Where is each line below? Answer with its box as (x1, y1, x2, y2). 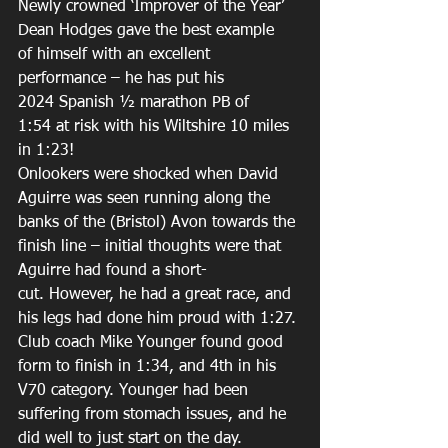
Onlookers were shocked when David (18, 167, 283, 183)
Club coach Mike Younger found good (18, 335, 288, 351)
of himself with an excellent (18, 47, 215, 63)
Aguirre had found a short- (18, 263, 207, 279)
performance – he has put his (18, 71, 229, 87)
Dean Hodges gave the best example (18, 23, 279, 39)
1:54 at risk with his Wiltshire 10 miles (18, 119, 294, 135)
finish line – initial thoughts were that (18, 239, 286, 255)
